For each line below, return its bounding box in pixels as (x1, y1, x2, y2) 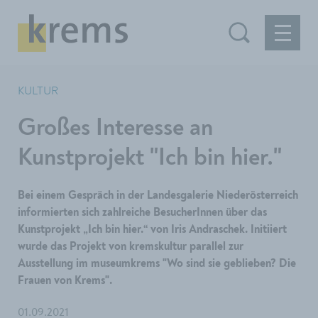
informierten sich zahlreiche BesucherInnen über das (18, 207, 267, 219)
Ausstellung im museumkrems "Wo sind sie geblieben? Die (18, 258, 296, 270)
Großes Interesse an (18, 116, 213, 141)
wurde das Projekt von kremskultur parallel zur (18, 241, 243, 253)
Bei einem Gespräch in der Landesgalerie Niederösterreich (18, 190, 298, 202)
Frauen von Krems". (18, 275, 112, 287)
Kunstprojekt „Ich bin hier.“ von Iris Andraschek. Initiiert (18, 224, 287, 236)
